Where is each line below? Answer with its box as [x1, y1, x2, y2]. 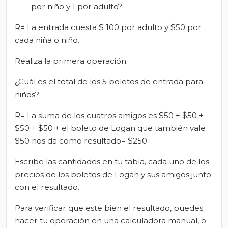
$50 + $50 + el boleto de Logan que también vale [15, 123, 206, 133]
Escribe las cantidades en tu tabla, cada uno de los [15, 157, 209, 167]
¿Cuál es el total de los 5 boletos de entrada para [15, 77, 203, 87]
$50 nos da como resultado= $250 [15, 136, 147, 146]
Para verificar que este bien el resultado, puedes [15, 203, 203, 213]
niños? [15, 90, 39, 100]
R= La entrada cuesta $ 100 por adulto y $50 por [15, 22, 202, 33]
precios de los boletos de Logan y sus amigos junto [15, 169, 211, 180]
